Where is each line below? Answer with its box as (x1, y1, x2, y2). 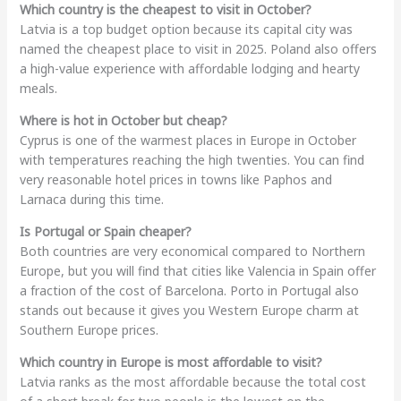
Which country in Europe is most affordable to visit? (19, 353, 322, 371)
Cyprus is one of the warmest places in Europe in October (19, 131, 356, 149)
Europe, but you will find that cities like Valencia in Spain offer (19, 261, 376, 279)
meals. (19, 79, 57, 97)
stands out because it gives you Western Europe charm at (19, 301, 359, 319)
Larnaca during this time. (19, 190, 164, 208)
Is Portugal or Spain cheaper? (19, 222, 192, 240)
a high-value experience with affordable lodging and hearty (19, 59, 360, 77)
